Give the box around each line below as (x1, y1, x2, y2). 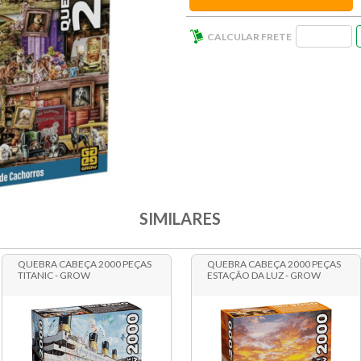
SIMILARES (139, 209, 222, 229)
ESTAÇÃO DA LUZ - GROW (207, 269, 322, 282)
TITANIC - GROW (17, 269, 90, 282)
